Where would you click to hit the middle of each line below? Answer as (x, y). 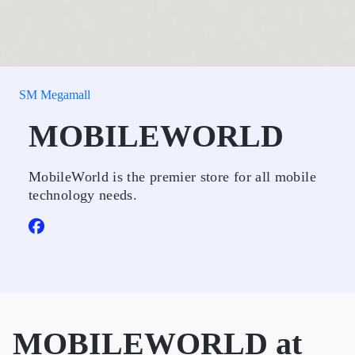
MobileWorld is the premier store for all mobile (172, 177)
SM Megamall (55, 95)
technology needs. (83, 195)
